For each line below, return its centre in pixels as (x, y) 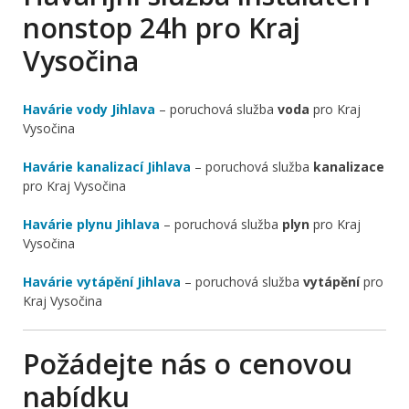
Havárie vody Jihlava (89, 109)
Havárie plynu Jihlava (91, 224)
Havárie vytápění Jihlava (102, 281)
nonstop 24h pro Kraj (162, 27)
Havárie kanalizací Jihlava (107, 166)
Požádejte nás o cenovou (188, 364)
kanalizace (349, 166)
